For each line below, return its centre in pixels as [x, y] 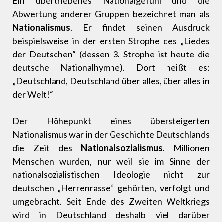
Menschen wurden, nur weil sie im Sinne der [111, 161]
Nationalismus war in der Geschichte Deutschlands [111, 135]
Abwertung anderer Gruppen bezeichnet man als [111, 14]
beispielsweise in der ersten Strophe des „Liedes [111, 41]
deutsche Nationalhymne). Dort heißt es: [111, 68]
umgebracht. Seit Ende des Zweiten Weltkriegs [111, 201]
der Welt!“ [33, 94]
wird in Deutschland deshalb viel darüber [111, 215]
